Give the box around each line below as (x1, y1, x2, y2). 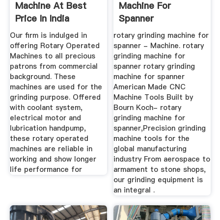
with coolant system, (9, 103, 82, 113)
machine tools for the (113, 134, 190, 144)
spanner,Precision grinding (113, 123, 206, 134)
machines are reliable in (9, 144, 92, 154)
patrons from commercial (9, 61, 98, 72)
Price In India (15, 12, 69, 25)
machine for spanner (113, 72, 185, 82)
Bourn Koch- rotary (113, 103, 182, 113)
